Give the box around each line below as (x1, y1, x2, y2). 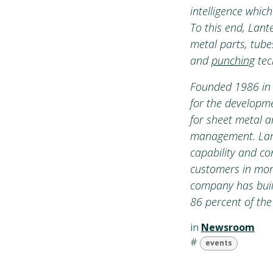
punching (211, 53, 255, 68)
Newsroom (201, 221, 255, 235)
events (205, 238, 232, 249)
